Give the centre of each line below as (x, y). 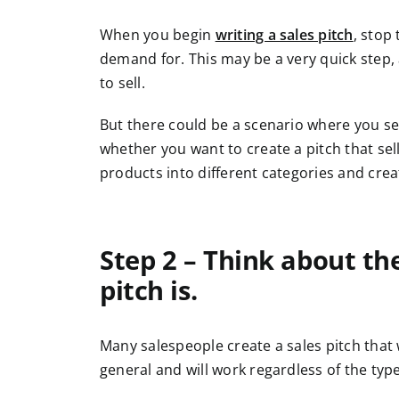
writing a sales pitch (284, 34)
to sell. (122, 82)
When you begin (158, 34)
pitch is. (149, 289)
